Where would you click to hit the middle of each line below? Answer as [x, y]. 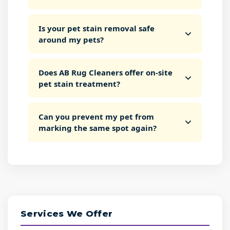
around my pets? [71, 40]
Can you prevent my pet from [96, 117]
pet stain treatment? [79, 84]
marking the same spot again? [98, 128]
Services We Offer [67, 214]
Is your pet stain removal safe [97, 28]
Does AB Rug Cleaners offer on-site [106, 72]
